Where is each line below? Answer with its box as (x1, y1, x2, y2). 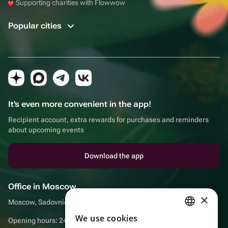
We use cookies (75, 213, 138, 224)
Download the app (84, 151, 144, 160)
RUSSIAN (174, 216, 197, 224)
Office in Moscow (8, 181, 76, 191)
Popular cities (8, 20, 64, 31)
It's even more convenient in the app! (8, 99, 151, 109)
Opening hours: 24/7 (8, 216, 73, 224)
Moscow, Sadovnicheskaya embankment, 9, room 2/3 (8, 197, 179, 206)
